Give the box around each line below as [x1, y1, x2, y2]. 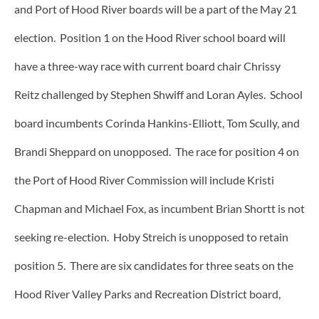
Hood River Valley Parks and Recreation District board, [14, 287, 281, 301]
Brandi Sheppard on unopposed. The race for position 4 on [14, 145, 299, 159]
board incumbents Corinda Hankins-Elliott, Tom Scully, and [14, 116, 300, 130]
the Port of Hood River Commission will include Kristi [14, 173, 274, 187]
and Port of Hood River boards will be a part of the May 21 [14, 2, 297, 16]
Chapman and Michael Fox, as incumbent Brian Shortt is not [14, 202, 305, 216]
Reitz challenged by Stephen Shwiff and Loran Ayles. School [14, 88, 303, 102]
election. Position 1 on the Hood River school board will [14, 31, 286, 45]
